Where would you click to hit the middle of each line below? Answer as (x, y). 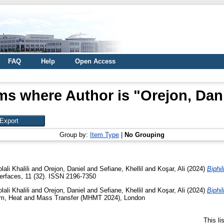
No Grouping (144, 135)
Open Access (95, 61)
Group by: (75, 135)
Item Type (104, 135)
